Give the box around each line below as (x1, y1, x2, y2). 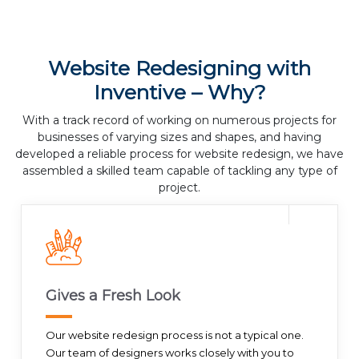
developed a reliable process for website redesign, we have (15, 147, 344, 162)
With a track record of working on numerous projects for (22, 113, 337, 128)
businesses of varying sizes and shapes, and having (38, 130, 321, 145)
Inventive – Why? (93, 80, 266, 105)
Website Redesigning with (48, 56, 311, 81)
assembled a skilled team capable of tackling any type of (22, 163, 337, 179)
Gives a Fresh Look (46, 287, 181, 305)
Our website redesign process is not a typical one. (46, 329, 305, 342)
